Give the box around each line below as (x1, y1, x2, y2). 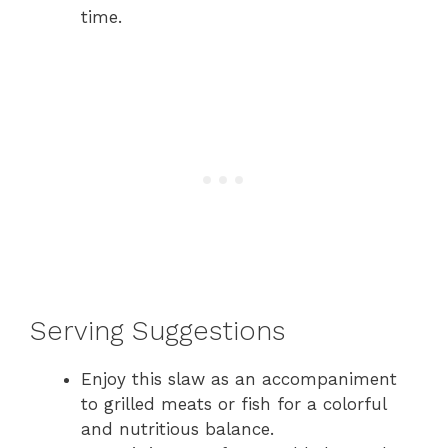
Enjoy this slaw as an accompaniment (81, 369, 397, 390)
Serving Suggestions (30, 315, 285, 348)
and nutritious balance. (81, 419, 274, 440)
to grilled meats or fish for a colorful (81, 394, 386, 415)
